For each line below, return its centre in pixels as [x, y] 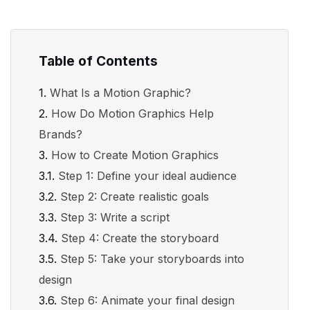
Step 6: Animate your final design [148, 300]
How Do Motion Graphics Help [133, 113]
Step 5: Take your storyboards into [153, 259]
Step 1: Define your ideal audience [148, 176]
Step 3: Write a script [115, 217]
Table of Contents [99, 61]
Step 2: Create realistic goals [135, 197]
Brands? [61, 134]
